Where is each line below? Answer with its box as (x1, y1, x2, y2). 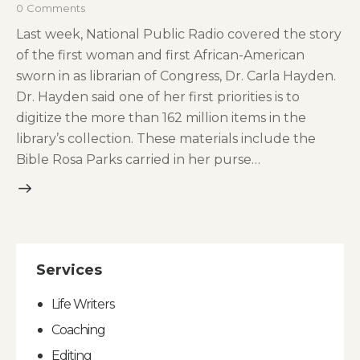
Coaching (51, 321, 106, 337)
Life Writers (51, 296, 115, 312)
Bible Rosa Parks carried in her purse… (16, 151, 260, 167)
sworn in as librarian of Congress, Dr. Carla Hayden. (16, 67, 336, 84)
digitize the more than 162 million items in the (16, 109, 306, 125)
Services (36, 260, 102, 279)
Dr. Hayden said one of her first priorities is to (16, 88, 300, 104)
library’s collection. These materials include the (16, 130, 316, 146)
